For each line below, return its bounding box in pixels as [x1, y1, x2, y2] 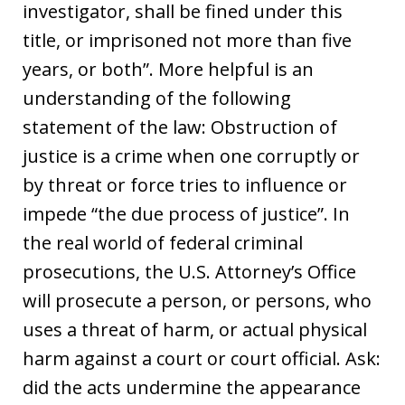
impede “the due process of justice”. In [23, 201, 350, 226]
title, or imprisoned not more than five [23, 27, 352, 52]
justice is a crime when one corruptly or [23, 143, 360, 168]
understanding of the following [23, 85, 291, 110]
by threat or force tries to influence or [23, 172, 347, 197]
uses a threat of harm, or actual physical [23, 316, 367, 342]
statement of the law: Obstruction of [23, 114, 337, 139]
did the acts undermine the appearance [23, 374, 361, 400]
